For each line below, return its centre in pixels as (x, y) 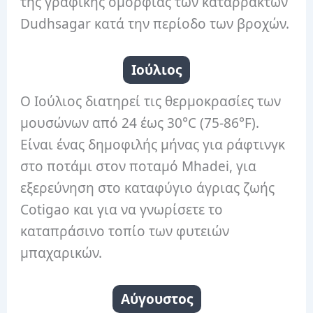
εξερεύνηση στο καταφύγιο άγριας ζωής (148, 188)
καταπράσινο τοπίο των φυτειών (125, 231)
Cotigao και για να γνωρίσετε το (122, 209)
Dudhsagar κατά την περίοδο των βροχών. (155, 23)
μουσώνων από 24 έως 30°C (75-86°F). (140, 123)
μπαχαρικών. (61, 253)
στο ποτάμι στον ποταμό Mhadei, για (139, 166)
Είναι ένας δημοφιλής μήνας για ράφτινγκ (153, 144)
